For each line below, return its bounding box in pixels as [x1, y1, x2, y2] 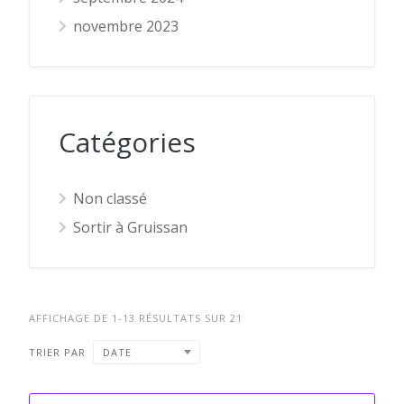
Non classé [73, 188, 147, 209]
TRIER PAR [29, 344, 86, 359]
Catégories [59, 124, 196, 161]
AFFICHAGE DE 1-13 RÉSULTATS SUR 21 [29, 311, 243, 326]
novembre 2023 [73, 16, 179, 37]
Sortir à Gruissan [73, 217, 188, 238]
